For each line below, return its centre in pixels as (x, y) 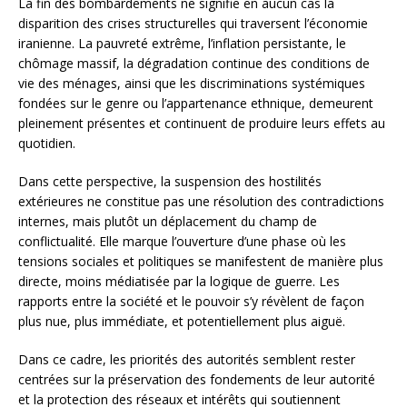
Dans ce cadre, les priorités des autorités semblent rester (187, 359)
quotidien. (47, 143)
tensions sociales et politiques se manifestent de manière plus (201, 261)
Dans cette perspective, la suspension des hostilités (170, 181)
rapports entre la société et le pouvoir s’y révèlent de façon (191, 301)
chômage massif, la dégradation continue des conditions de (194, 63)
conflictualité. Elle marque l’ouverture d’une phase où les (182, 241)
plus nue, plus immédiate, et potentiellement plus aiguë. (182, 321)
